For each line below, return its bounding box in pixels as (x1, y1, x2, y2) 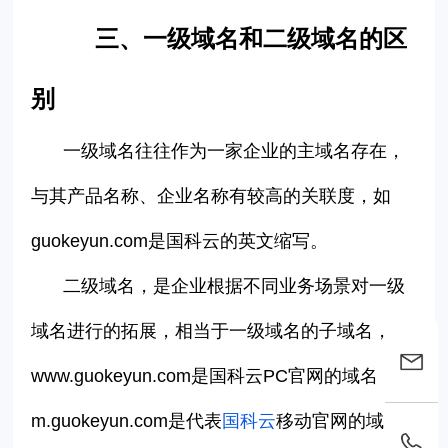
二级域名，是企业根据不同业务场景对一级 (63, 276, 406, 297)
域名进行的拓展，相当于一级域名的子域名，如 (31, 321, 410, 342)
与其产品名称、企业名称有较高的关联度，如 (31, 186, 392, 207)
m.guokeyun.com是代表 (31, 411, 223, 432)
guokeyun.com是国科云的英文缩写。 (31, 231, 329, 252)
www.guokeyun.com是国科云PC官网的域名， (31, 366, 397, 387)
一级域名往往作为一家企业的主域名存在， (63, 141, 406, 162)
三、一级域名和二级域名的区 (95, 25, 408, 53)
